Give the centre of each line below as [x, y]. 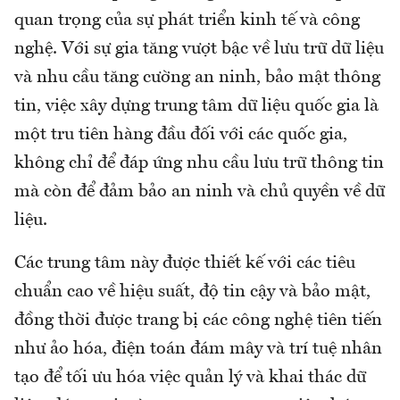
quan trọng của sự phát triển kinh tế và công [187, 20]
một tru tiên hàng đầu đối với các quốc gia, [181, 134]
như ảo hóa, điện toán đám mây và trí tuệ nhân [198, 349]
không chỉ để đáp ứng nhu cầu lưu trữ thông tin [199, 163]
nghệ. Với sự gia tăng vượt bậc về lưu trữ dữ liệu [199, 49]
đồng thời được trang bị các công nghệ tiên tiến [198, 320]
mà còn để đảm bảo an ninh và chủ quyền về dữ [200, 192]
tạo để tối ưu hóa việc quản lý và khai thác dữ [190, 377]
